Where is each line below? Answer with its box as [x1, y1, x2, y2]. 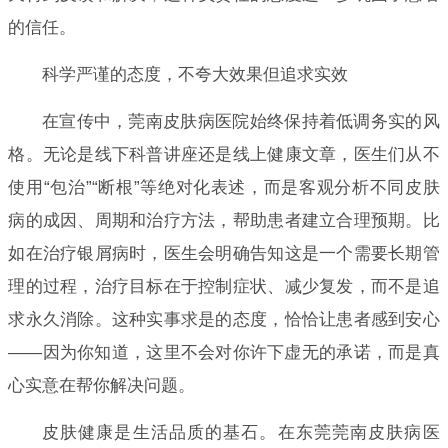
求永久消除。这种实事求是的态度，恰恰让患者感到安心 [8, 309, 440, 329]
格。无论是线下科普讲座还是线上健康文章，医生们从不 [8, 144, 440, 164]
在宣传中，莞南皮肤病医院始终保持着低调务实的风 [41, 111, 440, 131]
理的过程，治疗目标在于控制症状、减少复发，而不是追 [8, 276, 440, 296]
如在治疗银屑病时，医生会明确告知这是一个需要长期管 [8, 243, 440, 263]
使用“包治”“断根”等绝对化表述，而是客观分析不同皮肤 [8, 177, 440, 197]
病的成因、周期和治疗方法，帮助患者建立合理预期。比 [8, 210, 440, 230]
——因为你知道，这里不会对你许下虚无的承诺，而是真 [8, 342, 440, 362]
